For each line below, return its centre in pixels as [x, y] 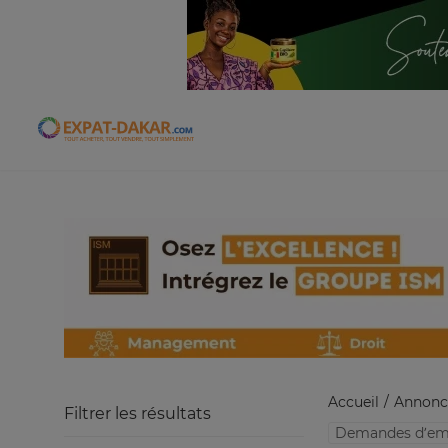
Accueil [353, 402]
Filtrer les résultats [137, 413]
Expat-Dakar [164, 136]
